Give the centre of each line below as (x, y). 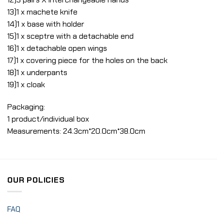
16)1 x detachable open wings (57, 48)
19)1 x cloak (26, 85)
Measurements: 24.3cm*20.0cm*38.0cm (76, 131)
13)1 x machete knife (42, 12)
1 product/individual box (48, 119)
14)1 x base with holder (46, 24)
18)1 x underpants (37, 73)
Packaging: (26, 107)
